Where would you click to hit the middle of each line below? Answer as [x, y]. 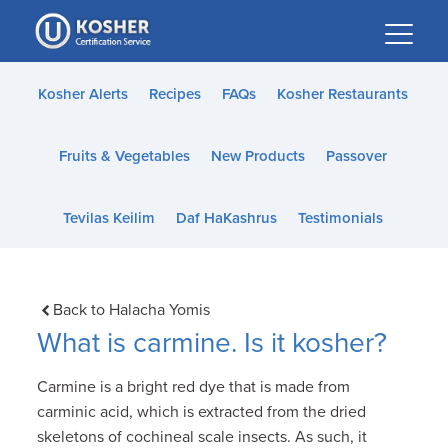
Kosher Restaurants [342, 94]
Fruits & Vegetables [124, 156]
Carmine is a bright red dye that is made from [194, 386]
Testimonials [340, 218]
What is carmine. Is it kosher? [212, 342]
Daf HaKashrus [226, 218]
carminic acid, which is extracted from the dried [202, 411]
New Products [257, 156]
